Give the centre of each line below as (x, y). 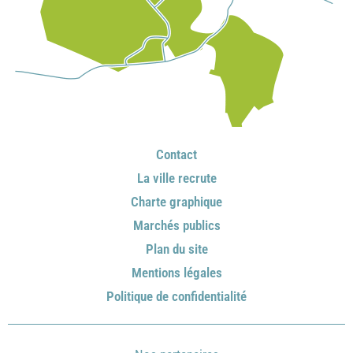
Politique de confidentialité (176, 297)
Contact (176, 155)
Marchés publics (176, 226)
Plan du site (176, 249)
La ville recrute (176, 178)
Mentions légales (176, 273)
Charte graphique (176, 202)
